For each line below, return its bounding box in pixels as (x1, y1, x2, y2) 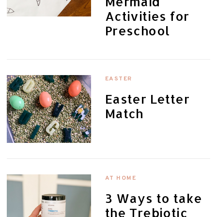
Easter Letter (105, 91, 190, 107)
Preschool (105, 23, 170, 39)
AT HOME (105, 174, 137, 183)
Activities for (105, 8, 189, 24)
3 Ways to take (105, 190, 202, 206)
